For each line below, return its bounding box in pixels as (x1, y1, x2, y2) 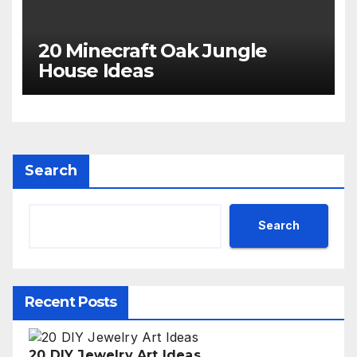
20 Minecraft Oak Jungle (37, 39, 268, 63)
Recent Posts (25, 292, 117, 311)
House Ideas (37, 59, 153, 83)
